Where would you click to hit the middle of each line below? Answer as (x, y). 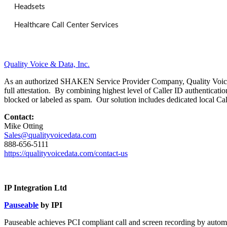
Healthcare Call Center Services (66, 25)
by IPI (50, 205)
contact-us (111, 153)
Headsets (30, 7)
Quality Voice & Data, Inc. (47, 64)
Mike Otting (24, 126)
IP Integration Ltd (35, 187)
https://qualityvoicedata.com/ (50, 153)
